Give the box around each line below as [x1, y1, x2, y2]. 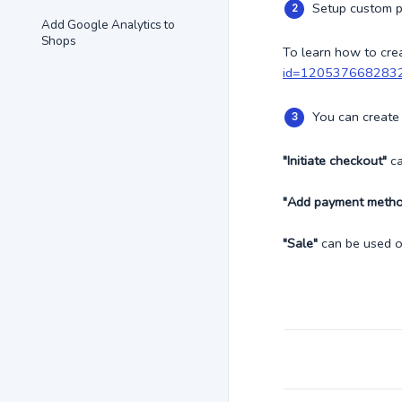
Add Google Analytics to [41, 16, 175, 33]
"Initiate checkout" [283, 152, 387, 170]
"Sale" [283, 234, 318, 252]
